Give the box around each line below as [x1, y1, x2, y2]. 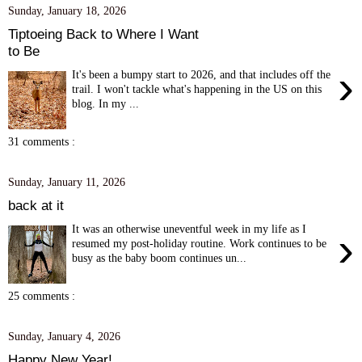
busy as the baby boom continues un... [72, 250, 247, 264]
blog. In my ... [72, 96, 140, 110]
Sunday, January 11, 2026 [8, 175, 125, 189]
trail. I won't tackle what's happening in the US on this [72, 82, 322, 95]
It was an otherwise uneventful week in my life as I [72, 221, 307, 235]
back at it [8, 196, 64, 213]
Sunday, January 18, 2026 [8, 4, 126, 18]
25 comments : [8, 289, 75, 303]
